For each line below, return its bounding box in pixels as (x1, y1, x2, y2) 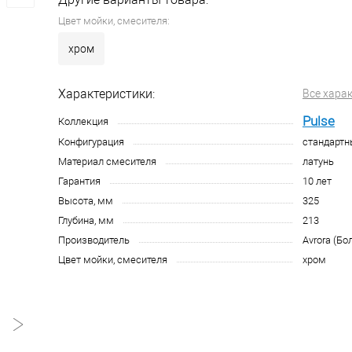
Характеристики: (58, 86, 155, 101)
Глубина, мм (58, 214, 114, 226)
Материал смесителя (58, 156, 156, 167)
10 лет (302, 175, 332, 187)
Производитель (58, 234, 130, 246)
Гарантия (58, 175, 101, 187)
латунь (302, 156, 334, 167)
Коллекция (58, 115, 108, 127)
